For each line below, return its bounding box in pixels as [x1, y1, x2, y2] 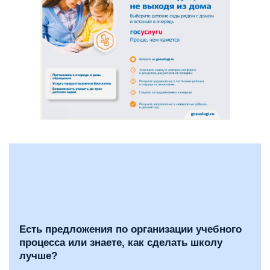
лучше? [19, 250, 57, 262]
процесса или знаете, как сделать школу [19, 237, 222, 249]
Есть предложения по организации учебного [19, 224, 242, 236]
